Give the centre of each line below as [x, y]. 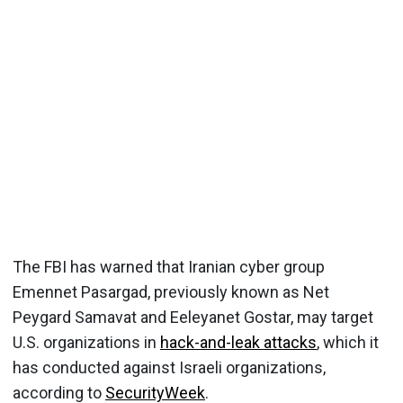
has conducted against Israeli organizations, [169, 367]
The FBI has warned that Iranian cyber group [169, 266]
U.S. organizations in [86, 342]
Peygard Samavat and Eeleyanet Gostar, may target [193, 317]
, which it [348, 342]
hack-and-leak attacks [238, 342]
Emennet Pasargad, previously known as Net [171, 291]
